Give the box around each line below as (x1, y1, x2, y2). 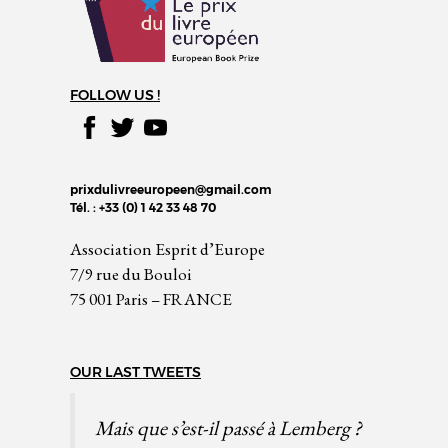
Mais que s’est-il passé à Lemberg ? (95, 413, 362, 441)
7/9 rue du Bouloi (70, 262, 192, 285)
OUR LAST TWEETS (70, 362, 201, 381)
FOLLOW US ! (70, 85, 160, 104)
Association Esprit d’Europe (70, 237, 265, 260)
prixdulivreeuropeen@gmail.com (70, 181, 271, 197)
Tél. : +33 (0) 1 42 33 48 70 (70, 199, 216, 215)
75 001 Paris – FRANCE (70, 287, 232, 310)
